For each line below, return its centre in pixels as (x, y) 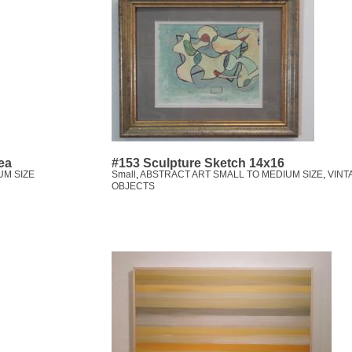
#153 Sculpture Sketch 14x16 (198, 163)
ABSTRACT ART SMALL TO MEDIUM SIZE (231, 175)
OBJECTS (133, 187)
